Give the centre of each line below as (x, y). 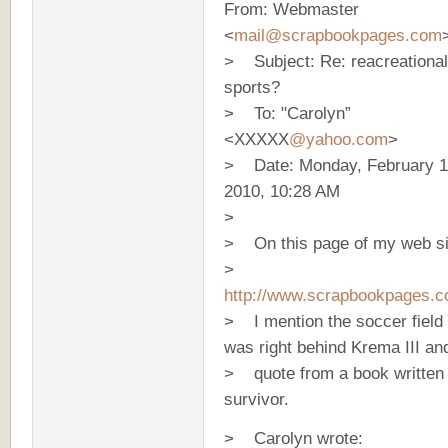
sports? (252, 87)
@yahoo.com (338, 139)
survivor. (256, 399)
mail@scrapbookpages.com (338, 35)
